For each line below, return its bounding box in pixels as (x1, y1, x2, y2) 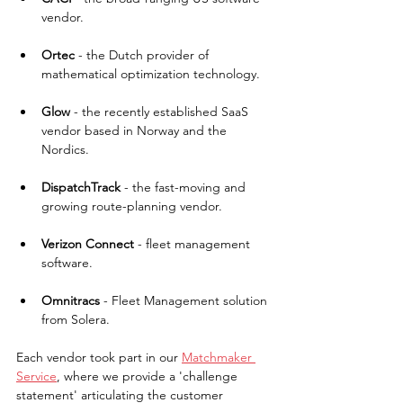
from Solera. (41, 311, 110, 328)
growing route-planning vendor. (41, 198, 222, 215)
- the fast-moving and (121, 179, 249, 196)
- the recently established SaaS (74, 103, 252, 121)
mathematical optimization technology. (41, 66, 260, 83)
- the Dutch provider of (75, 47, 212, 64)
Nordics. (41, 141, 89, 158)
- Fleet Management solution (103, 292, 271, 309)
